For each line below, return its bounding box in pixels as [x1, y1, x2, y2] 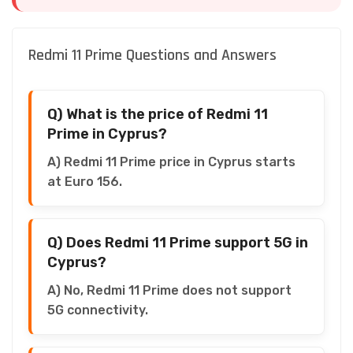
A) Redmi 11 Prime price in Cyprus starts [47, 154, 295, 169]
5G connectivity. [47, 302, 148, 318]
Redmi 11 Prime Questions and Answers [28, 44, 277, 65]
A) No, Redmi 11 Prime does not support [47, 282, 292, 298]
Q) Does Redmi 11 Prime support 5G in [47, 233, 308, 251]
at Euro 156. [47, 173, 122, 189]
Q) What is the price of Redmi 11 [47, 105, 268, 123]
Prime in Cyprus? [47, 124, 167, 143]
